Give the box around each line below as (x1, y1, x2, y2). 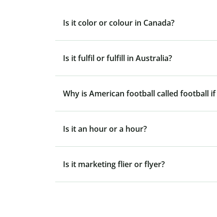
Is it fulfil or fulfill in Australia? (63, 53, 172, 64)
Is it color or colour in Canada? (63, 17, 174, 29)
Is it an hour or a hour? (63, 124, 147, 135)
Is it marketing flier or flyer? (63, 159, 165, 170)
